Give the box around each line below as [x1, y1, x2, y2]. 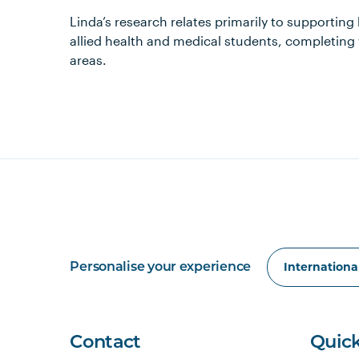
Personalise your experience [70, 260, 252, 274]
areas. [70, 52, 107, 67]
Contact [70, 334, 141, 353]
